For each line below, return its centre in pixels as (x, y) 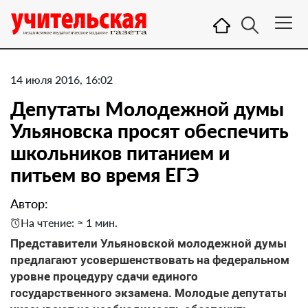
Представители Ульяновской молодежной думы (148, 243)
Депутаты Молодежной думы (147, 109)
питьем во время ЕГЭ (105, 175)
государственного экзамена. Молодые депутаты (148, 293)
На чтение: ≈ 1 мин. (69, 222)
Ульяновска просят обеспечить (150, 131)
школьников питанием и (120, 153)
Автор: (29, 203)
